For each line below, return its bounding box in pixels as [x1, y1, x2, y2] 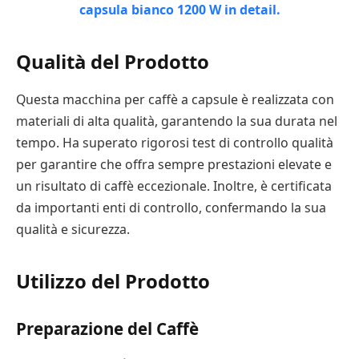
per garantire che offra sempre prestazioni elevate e [16, 155, 332, 174]
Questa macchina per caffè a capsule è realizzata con [16, 91, 334, 109]
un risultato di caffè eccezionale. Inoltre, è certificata [16, 177, 332, 196]
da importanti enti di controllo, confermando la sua [16, 199, 326, 217]
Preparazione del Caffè [16, 317, 199, 341]
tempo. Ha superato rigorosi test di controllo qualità [16, 134, 333, 152]
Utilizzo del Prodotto [16, 267, 210, 294]
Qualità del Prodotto [16, 47, 209, 75]
